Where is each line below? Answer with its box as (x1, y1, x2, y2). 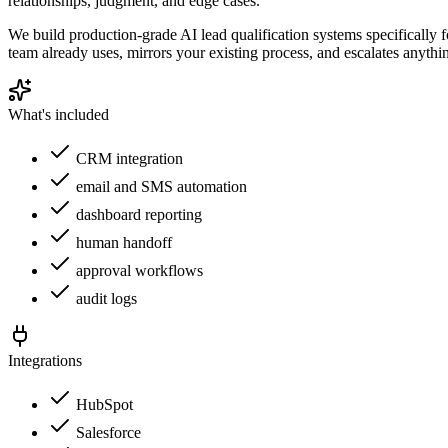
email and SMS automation (76, 177, 247, 195)
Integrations (8, 351, 82, 369)
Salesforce (76, 423, 141, 441)
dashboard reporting (76, 205, 202, 223)
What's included (8, 105, 109, 123)
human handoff (76, 233, 172, 251)
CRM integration (76, 149, 183, 167)
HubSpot (76, 395, 133, 413)
